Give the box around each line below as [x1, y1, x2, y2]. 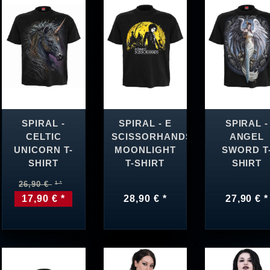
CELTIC [25, 131, 61, 142]
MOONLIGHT [115, 145, 176, 155]
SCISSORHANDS [111, 131, 192, 142]
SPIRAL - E [119, 118, 172, 128]
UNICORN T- [14, 145, 74, 155]
